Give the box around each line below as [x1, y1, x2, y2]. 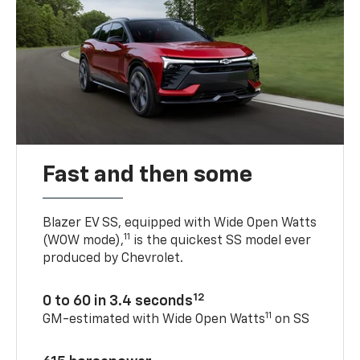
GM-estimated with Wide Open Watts [43, 313, 266, 327]
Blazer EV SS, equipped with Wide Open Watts [43, 217, 317, 231]
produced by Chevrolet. [43, 252, 184, 266]
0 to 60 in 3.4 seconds [43, 294, 194, 309]
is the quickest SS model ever [130, 235, 312, 248]
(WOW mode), [43, 235, 125, 248]
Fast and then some [43, 164, 253, 187]
